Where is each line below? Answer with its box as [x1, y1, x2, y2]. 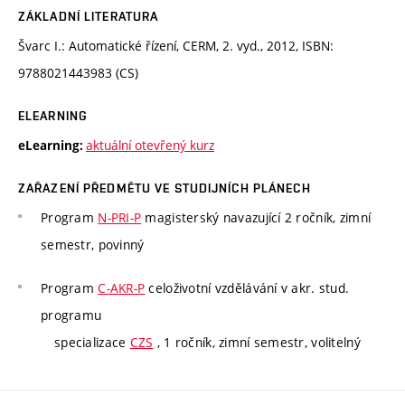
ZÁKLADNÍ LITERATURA [18, 9, 159, 24]
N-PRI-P [98, 209, 142, 227]
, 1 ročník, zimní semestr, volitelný [153, 333, 361, 351]
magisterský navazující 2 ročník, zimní [141, 209, 372, 227]
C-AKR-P [98, 278, 146, 297]
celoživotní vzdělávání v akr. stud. [145, 278, 350, 297]
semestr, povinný [41, 236, 145, 254]
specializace [54, 333, 130, 351]
